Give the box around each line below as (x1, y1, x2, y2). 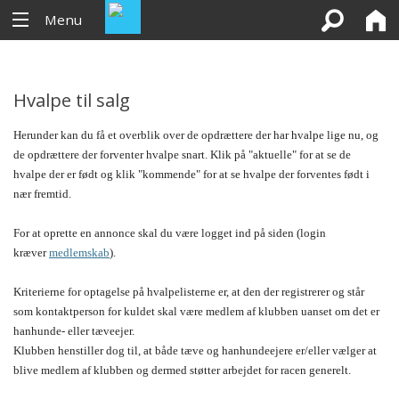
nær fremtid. (13, 187, 71, 201)
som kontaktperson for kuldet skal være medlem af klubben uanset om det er (13, 305, 379, 319)
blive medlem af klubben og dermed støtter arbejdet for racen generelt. (13, 363, 351, 378)
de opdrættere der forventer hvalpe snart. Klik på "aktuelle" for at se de (13, 148, 351, 162)
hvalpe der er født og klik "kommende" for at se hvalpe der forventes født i (13, 167, 370, 182)
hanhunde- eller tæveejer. (13, 324, 134, 338)
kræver (13, 246, 49, 260)
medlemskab (49, 246, 110, 260)
